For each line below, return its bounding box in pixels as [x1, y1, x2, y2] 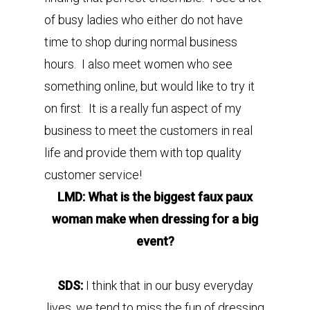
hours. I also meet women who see [44, 57, 232, 71]
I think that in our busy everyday [85, 278, 253, 293]
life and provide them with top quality [44, 145, 241, 160]
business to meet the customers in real [44, 123, 253, 138]
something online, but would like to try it [44, 79, 255, 93]
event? [136, 234, 174, 248]
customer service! [44, 167, 145, 182]
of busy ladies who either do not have [44, 12, 243, 27]
